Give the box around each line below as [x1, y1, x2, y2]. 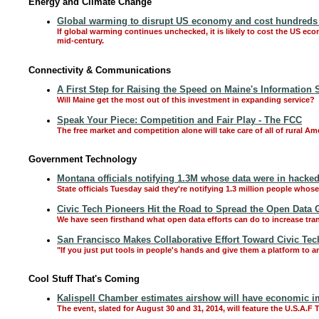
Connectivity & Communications [28, 65, 171, 75]
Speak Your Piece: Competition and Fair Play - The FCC [57, 115, 302, 125]
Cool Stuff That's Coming [28, 273, 140, 284]
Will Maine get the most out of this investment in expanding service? [57, 95, 315, 104]
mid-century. [57, 36, 104, 46]
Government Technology [28, 154, 137, 164]
